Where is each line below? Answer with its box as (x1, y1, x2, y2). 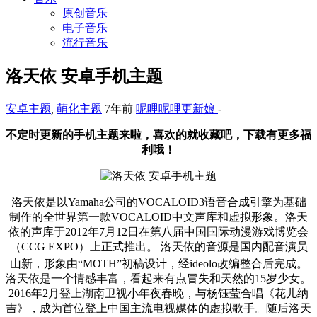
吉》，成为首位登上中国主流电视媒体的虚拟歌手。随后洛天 (6, 302, 311, 315)
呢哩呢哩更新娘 (136, 102, 215, 115)
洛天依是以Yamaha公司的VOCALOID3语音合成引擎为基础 (11, 195, 306, 208)
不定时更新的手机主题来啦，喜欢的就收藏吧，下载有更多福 (6, 128, 311, 141)
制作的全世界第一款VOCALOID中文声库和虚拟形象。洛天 (9, 210, 308, 223)
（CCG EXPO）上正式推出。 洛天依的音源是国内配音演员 (9, 240, 308, 253)
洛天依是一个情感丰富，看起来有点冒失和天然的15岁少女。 (6, 272, 311, 285)
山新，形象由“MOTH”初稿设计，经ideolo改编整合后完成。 (9, 258, 308, 270)
